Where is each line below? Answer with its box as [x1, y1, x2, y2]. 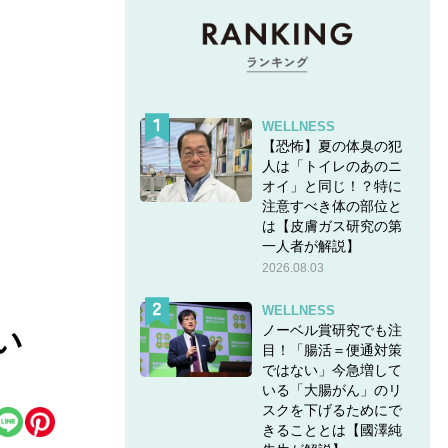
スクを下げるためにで [261, 401, 402, 418]
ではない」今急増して [261, 361, 402, 378]
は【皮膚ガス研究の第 [261, 217, 402, 234]
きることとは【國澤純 [261, 421, 402, 438]
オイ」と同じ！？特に [261, 177, 402, 194]
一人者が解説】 [261, 237, 360, 254]
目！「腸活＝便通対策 [261, 341, 402, 358]
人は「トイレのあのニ [261, 157, 402, 174]
